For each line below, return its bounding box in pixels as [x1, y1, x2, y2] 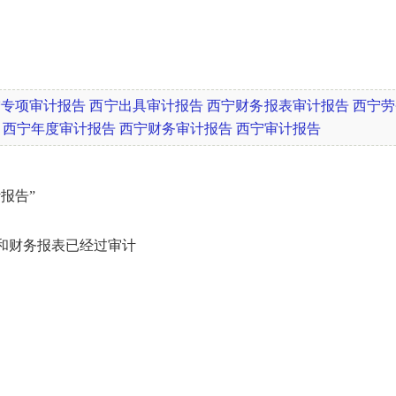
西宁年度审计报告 [3, 121, 116, 136]
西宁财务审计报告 [119, 121, 232, 136]
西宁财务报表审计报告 [207, 98, 349, 113]
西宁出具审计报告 [89, 98, 204, 113]
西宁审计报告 [236, 121, 321, 136]
